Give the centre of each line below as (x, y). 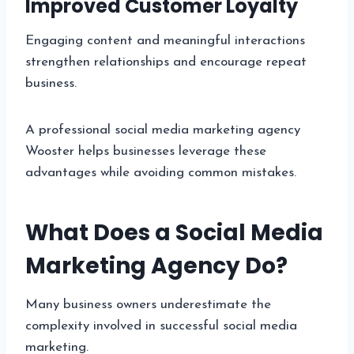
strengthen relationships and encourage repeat (166, 62)
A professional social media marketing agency (163, 130)
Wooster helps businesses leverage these (146, 151)
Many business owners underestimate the (148, 304)
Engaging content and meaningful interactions (165, 40)
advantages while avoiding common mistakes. (161, 172)
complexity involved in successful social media (161, 326)
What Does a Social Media (174, 232)
